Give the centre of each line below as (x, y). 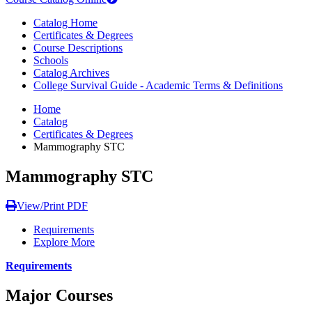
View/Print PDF (52, 205)
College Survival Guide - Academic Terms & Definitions (158, 85)
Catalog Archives (71, 72)
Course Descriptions (78, 47)
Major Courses (59, 295)
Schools (51, 60)
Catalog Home (65, 22)
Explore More (64, 242)
